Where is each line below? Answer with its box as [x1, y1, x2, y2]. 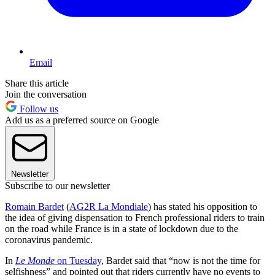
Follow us [17, 104, 58, 115]
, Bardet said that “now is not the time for [101, 255, 260, 266]
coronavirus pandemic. [5, 234, 93, 246]
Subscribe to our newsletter [5, 180, 110, 192]
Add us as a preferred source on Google [5, 115, 159, 126]
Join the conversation [5, 89, 87, 100]
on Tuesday [57, 255, 101, 266]
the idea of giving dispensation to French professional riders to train [5, 212, 265, 223]
